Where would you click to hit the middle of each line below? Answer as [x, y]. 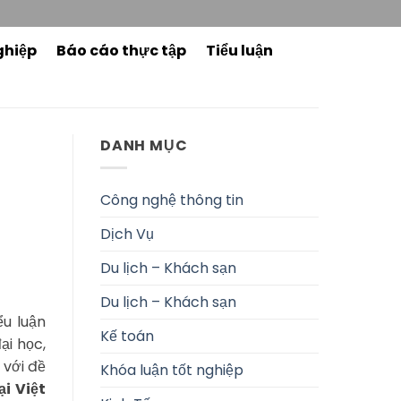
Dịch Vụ [127, 234]
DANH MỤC [144, 145]
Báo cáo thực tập [121, 51]
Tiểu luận [239, 51]
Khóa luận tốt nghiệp [172, 370]
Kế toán [127, 336]
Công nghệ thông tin [172, 200]
